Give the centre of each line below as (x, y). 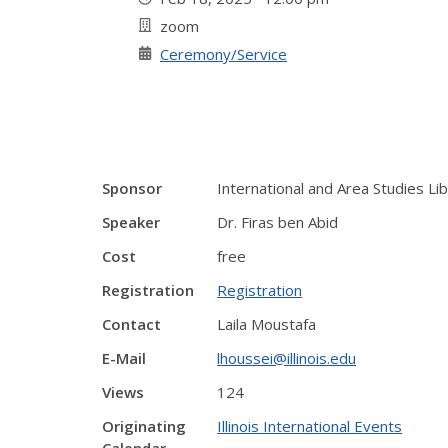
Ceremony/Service (223, 54)
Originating (144, 426)
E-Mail (124, 358)
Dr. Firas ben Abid (277, 222)
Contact (131, 324)
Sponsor (132, 188)
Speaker (131, 222)
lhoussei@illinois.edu (286, 358)
